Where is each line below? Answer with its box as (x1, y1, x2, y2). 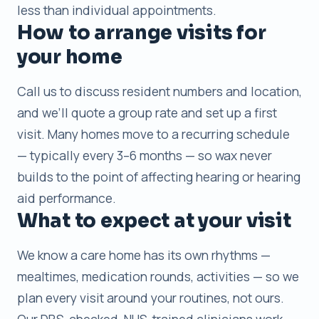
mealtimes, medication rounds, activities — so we (17, 267, 299, 285)
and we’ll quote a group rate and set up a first (17, 103, 277, 121)
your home (17, 44, 122, 69)
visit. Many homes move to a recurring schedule (17, 125, 290, 142)
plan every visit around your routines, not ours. (17, 288, 284, 306)
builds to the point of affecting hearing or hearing (17, 167, 300, 185)
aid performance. (17, 189, 116, 206)
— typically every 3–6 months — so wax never (17, 146, 272, 164)
